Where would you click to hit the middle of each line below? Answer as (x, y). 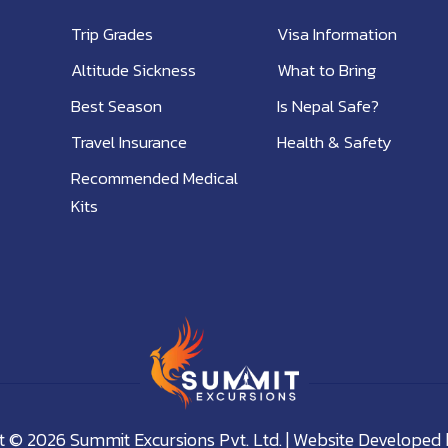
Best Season (116, 106)
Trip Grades (111, 34)
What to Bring (327, 70)
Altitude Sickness (133, 70)
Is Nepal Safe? (328, 106)
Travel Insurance (128, 142)
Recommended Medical (154, 178)
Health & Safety (335, 142)
